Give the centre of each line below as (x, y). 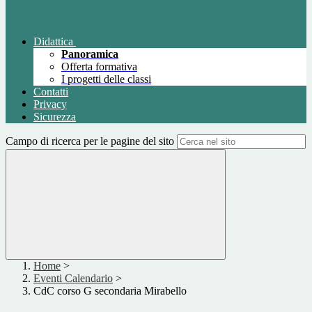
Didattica (53, 42)
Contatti (51, 92)
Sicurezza (55, 117)
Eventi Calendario (73, 279)
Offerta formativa (99, 67)
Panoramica (90, 54)
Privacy (50, 104)
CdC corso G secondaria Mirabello (110, 291)
